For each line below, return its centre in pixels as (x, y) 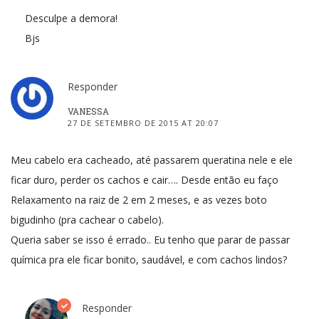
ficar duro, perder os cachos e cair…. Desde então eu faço (145, 179)
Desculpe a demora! (71, 18)
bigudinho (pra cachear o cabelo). (87, 219)
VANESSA (88, 111)
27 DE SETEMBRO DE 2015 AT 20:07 (143, 122)
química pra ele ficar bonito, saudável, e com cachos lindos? (149, 259)
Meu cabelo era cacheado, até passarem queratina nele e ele (152, 159)
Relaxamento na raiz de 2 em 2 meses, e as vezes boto (139, 199)
